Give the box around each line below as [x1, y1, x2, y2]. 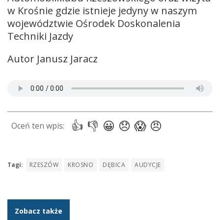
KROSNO [68, 160, 94, 169]
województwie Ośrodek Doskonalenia [7, 16, 180, 30]
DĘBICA [103, 160, 126, 169]
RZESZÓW [29, 160, 59, 169]
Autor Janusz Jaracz [7, 52, 98, 65]
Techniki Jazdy [7, 29, 73, 43]
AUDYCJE [135, 160, 161, 169]
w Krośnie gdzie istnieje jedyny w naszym [7, 3, 197, 17]
